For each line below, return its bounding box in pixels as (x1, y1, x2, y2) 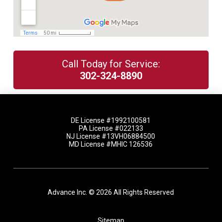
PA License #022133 (78, 124, 143, 132)
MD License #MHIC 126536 (69, 140, 153, 148)
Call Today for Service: (61, 57, 160, 70)
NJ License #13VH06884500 (66, 132, 156, 140)
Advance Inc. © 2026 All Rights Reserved (48, 188, 174, 196)
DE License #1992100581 (71, 116, 151, 124)
